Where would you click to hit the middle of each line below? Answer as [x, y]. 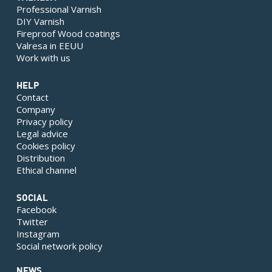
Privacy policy [44, 122]
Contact [32, 97]
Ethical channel [46, 170]
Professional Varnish [59, 9]
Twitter [32, 222]
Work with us [43, 58]
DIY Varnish [40, 22]
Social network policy [59, 246]
